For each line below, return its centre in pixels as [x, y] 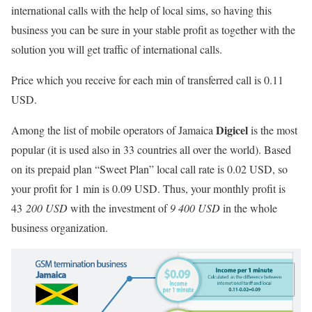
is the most [273, 130]
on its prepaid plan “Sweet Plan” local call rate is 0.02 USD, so [149, 169]
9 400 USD [195, 208]
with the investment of [119, 208]
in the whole [249, 208]
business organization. [60, 227]
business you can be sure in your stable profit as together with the [153, 29]
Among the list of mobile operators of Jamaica [114, 130]
